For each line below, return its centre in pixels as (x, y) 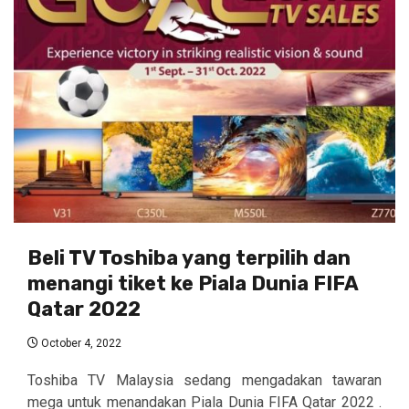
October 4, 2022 (80, 343)
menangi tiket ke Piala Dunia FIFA (193, 283)
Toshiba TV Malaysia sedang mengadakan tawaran (204, 380)
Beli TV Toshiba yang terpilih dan (189, 257)
